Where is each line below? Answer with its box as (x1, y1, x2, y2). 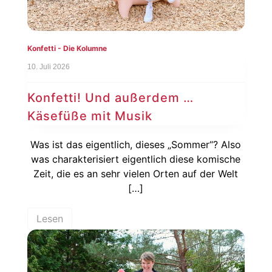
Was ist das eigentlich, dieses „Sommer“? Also (30, 138, 242, 151)
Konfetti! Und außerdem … (27, 90, 194, 105)
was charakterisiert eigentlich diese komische (31, 152, 241, 165)
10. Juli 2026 (27, 62, 70, 71)
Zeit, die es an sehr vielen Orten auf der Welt (33, 167, 239, 180)
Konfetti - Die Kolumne (27, 44, 107, 53)
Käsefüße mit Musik (27, 108, 152, 123)
